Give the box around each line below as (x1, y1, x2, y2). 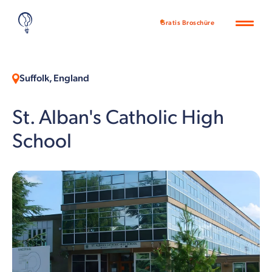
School (12, 129, 72, 154)
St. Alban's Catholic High (12, 106, 224, 130)
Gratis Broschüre (160, 19, 214, 27)
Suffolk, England (19, 73, 89, 84)
